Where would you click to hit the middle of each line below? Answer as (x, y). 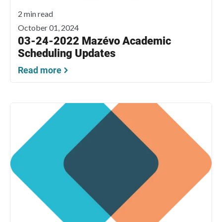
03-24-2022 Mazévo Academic (94, 41)
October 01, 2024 (48, 28)
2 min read (35, 14)
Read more (40, 70)
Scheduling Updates (67, 54)
